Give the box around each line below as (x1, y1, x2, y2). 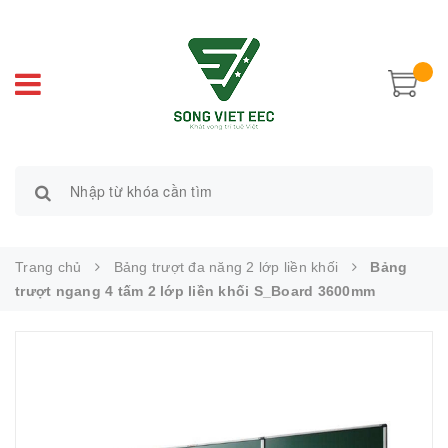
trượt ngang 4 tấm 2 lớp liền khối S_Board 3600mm (15, 282, 375, 299)
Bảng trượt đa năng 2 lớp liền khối (113, 258, 338, 275)
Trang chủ (15, 258, 82, 275)
